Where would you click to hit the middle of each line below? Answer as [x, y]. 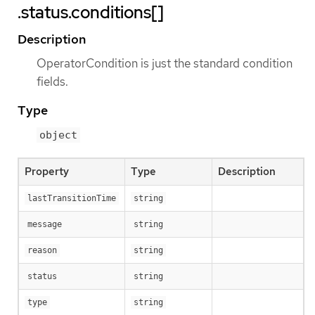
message [45, 224]
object [58, 135]
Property [47, 171]
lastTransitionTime [72, 198]
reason [42, 250]
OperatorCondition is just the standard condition [165, 63]
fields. [52, 81]
